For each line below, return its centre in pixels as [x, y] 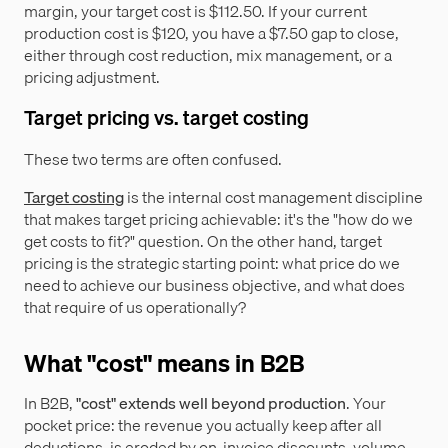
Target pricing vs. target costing [166, 117]
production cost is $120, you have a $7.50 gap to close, [211, 32]
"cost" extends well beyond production [211, 402]
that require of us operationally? [135, 306]
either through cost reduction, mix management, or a [208, 54]
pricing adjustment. [92, 76]
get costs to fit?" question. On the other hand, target [203, 240]
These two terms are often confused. [153, 158]
